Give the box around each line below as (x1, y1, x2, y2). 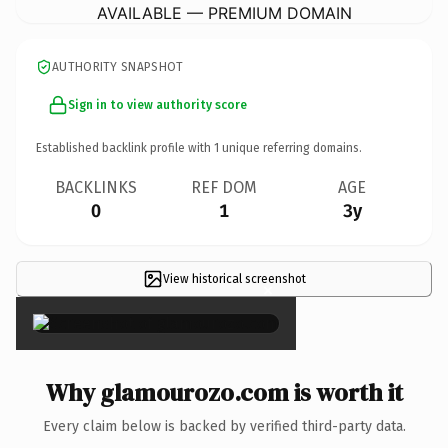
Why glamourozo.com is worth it (45, 375, 403, 409)
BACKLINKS (55, 177, 137, 197)
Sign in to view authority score (68, 97, 247, 112)
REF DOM (191, 177, 257, 197)
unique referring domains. (219, 140, 362, 155)
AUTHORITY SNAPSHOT (52, 59, 184, 74)
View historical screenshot (162, 271, 306, 286)
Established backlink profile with (36, 140, 214, 155)
